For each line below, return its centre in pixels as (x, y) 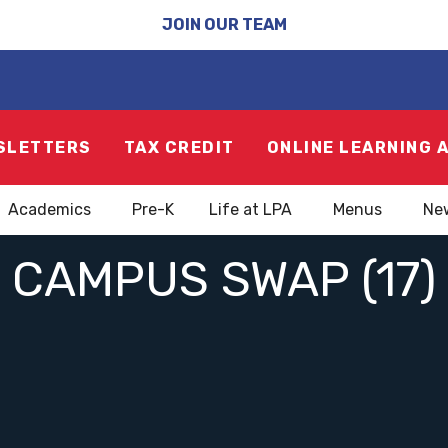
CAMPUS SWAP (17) (224, 279)
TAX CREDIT (179, 147)
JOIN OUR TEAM (224, 24)
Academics (49, 209)
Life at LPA (250, 209)
